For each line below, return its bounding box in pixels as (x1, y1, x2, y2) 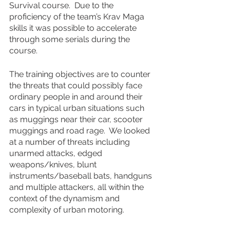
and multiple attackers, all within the (9, 182, 146, 192)
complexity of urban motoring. (9, 205, 124, 215)
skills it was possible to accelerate (9, 23, 139, 33)
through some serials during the (9, 34, 132, 44)
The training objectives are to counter (9, 69, 152, 79)
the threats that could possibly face (9, 81, 144, 90)
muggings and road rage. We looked (9, 126, 152, 136)
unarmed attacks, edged (9, 148, 104, 158)
